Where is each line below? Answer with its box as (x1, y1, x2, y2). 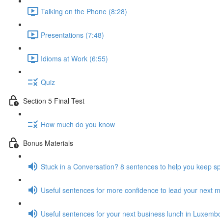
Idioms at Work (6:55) (41, 53, 108, 63)
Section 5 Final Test (23, 95, 84, 106)
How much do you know (41, 119, 115, 129)
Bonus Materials (23, 137, 73, 148)
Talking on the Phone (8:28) (41, 6, 127, 16)
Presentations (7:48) (41, 29, 104, 40)
